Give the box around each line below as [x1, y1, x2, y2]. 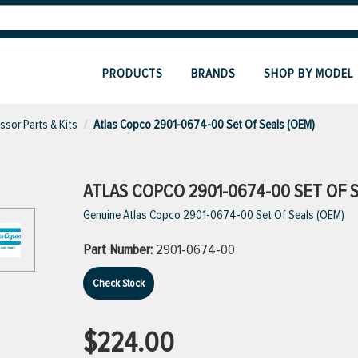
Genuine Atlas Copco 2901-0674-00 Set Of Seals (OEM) [83, 207, 344, 223]
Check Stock [93, 276, 145, 290]
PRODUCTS [102, 66, 163, 82]
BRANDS [191, 66, 236, 82]
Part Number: [83, 241, 156, 258]
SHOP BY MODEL [264, 66, 353, 82]
